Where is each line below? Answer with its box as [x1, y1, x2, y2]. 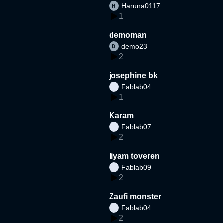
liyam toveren [109, 151, 160, 160]
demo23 [121, 42, 148, 50]
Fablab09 [121, 163, 152, 171]
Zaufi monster [109, 192, 162, 201]
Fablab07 [121, 122, 152, 131]
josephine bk [109, 71, 158, 80]
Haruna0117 [121, 1, 161, 10]
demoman [109, 30, 147, 39]
